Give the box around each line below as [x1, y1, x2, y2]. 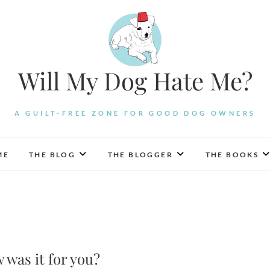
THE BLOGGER [107, 150, 174, 159]
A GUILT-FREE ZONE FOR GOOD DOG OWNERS [14, 109, 256, 117]
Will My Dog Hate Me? [17, 64, 253, 96]
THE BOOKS [205, 150, 259, 159]
